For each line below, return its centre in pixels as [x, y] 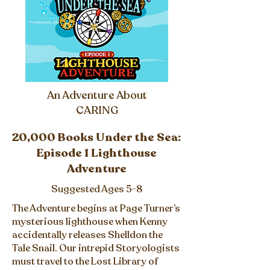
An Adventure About [97, 95]
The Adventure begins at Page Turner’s [96, 209]
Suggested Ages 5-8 [96, 189]
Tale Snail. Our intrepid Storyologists [96, 248]
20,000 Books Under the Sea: [96, 137]
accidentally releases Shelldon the [87, 235]
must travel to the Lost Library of [85, 262]
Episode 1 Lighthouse [96, 153]
